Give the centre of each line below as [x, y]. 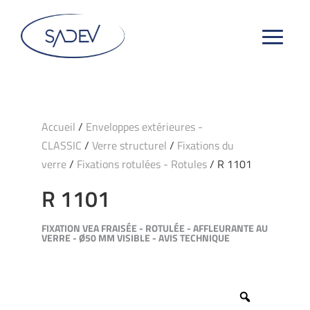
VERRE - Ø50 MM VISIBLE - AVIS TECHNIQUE [135, 238]
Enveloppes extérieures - [144, 127]
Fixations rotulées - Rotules [142, 164]
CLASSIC [61, 146]
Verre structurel [129, 146]
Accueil [58, 127]
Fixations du [205, 146]
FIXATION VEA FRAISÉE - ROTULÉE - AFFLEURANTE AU [154, 228]
